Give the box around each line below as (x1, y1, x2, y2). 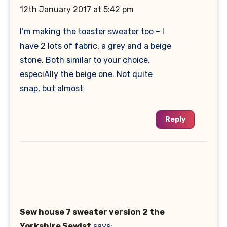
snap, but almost (20, 84, 84, 94)
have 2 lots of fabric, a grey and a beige (20, 41, 172, 51)
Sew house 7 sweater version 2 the (20, 207, 165, 217)
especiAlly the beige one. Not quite (20, 69, 153, 80)
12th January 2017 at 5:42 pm (20, 5, 134, 15)
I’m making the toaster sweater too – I (20, 27, 165, 37)
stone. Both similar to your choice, (20, 55, 150, 65)
